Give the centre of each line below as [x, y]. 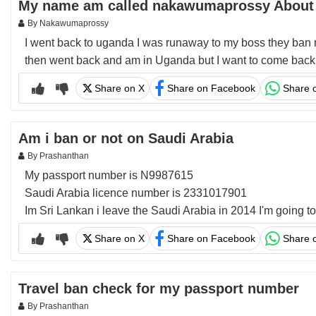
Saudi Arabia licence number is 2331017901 [136, 193]
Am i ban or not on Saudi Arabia [126, 138]
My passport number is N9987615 [109, 175]
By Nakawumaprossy [68, 23]
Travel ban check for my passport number [159, 288]
